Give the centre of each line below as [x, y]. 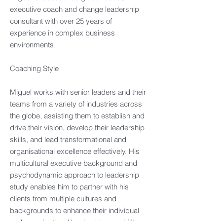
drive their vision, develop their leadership [77, 128]
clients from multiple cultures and [63, 199]
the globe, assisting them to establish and [77, 116]
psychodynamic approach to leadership [74, 175]
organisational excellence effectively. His [75, 151]
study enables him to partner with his [69, 187]
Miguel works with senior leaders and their [78, 92]
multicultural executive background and [74, 163]
